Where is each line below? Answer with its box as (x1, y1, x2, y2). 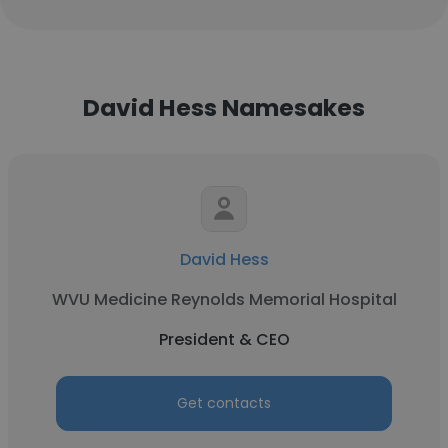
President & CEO (158, 328, 290, 351)
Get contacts (177, 393, 271, 413)
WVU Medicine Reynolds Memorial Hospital (51, 288, 397, 311)
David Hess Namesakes (83, 91, 365, 124)
